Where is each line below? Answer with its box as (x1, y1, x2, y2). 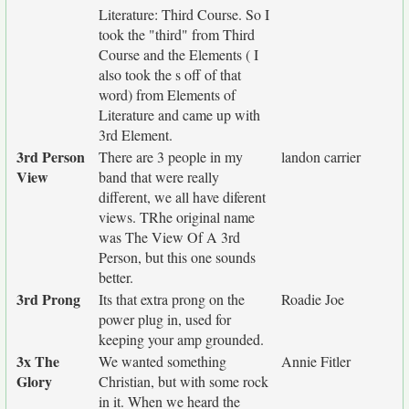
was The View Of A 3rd (99, 227, 240, 246)
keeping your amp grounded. (99, 330, 264, 349)
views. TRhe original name (99, 207, 255, 226)
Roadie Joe (281, 289, 344, 309)
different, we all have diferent (99, 187, 266, 206)
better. (99, 267, 133, 287)
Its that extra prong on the (99, 289, 245, 309)
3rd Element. (99, 125, 173, 144)
